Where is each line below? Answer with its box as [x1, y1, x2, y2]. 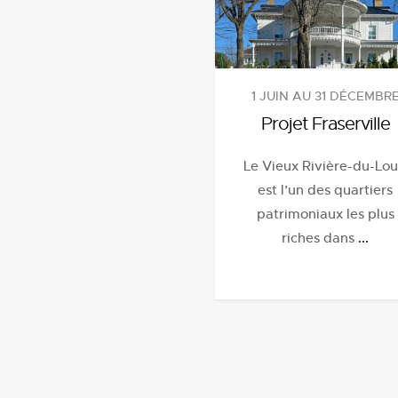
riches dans [282, 228, 358, 246]
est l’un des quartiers [258, 180, 393, 198]
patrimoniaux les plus [256, 204, 394, 222]
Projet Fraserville [260, 112, 390, 135]
